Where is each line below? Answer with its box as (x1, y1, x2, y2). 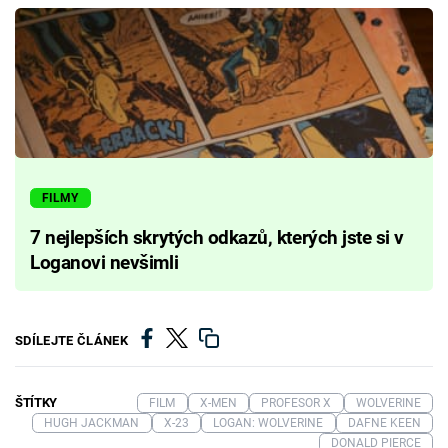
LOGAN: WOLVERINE (213, 415, 324, 430)
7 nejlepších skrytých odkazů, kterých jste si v (30, 226, 404, 249)
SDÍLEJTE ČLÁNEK (15, 333, 128, 349)
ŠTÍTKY (15, 394, 58, 410)
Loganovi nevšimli (30, 251, 179, 274)
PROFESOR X (261, 395, 332, 410)
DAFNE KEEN (347, 415, 421, 430)
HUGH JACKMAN (44, 415, 140, 430)
